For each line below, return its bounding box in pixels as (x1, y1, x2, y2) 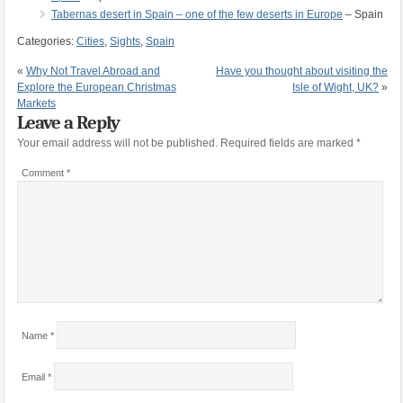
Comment (21, 166, 67, 178)
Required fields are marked (219, 136, 356, 149)
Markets (16, 96, 56, 110)
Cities (76, 34, 104, 48)
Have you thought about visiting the (216, 64, 389, 77)
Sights (109, 34, 140, 48)
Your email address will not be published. (16, 136, 218, 149)
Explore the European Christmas (16, 80, 176, 94)
